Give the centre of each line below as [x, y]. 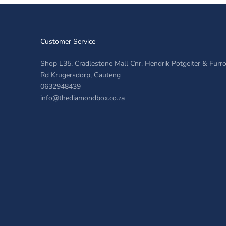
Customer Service [68, 41]
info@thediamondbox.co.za [83, 98]
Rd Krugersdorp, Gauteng [81, 75]
